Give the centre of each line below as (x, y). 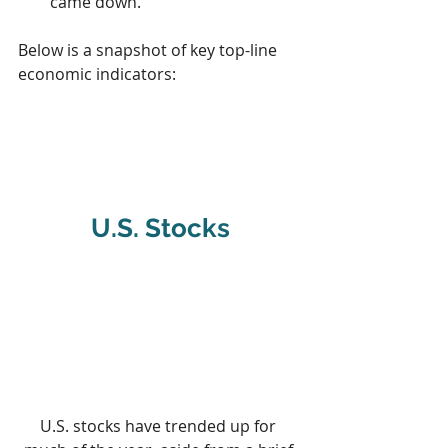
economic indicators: (97, 73)
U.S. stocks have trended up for (160, 425)
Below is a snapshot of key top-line (149, 49)
